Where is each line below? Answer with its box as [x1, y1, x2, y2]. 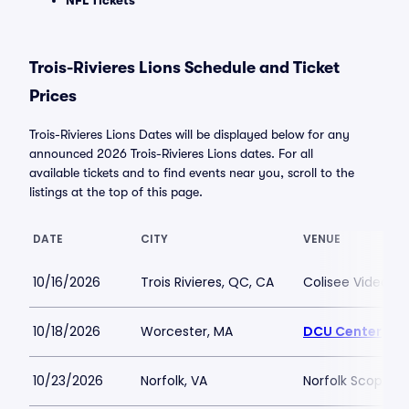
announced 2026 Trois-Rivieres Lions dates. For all [29, 146, 313, 161]
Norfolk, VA [141, 372, 207, 390]
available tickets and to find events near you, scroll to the [29, 165, 354, 180]
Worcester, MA [141, 322, 233, 341]
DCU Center [303, 322, 382, 341]
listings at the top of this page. [29, 184, 203, 199]
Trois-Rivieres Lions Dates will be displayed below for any [29, 127, 350, 142]
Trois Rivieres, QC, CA [141, 273, 274, 291]
